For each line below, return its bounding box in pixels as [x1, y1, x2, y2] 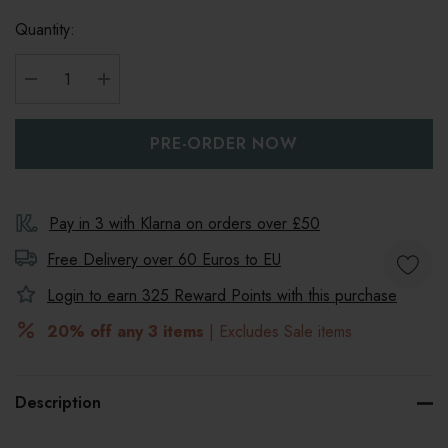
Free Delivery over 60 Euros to [47, 248, 263, 271]
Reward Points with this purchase [169, 284, 397, 307]
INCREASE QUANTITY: [104, 91, 285, 114]
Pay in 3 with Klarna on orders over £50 [49, 212, 320, 235]
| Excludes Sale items [204, 320, 352, 343]
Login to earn [47, 284, 142, 307]
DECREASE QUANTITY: [31, 91, 217, 114]
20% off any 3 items [47, 320, 204, 343]
